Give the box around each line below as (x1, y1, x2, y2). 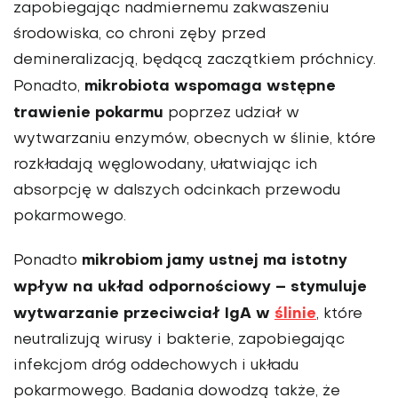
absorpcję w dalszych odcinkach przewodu (13, 184, 340, 199)
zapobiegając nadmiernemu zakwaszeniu (13, 2, 329, 17)
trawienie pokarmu (13, 106, 163, 122)
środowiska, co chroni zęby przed (13, 28, 266, 43)
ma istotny (263, 253, 347, 269)
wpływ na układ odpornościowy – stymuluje (13, 280, 367, 296)
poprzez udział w (163, 107, 299, 122)
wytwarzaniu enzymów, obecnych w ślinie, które (13, 132, 376, 147)
